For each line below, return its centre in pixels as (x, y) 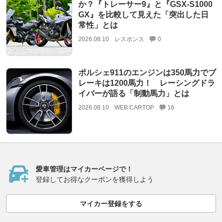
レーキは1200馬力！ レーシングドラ (146, 83)
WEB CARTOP (134, 107)
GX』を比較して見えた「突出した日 (143, 15)
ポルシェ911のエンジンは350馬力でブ (147, 72)
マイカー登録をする (111, 203)
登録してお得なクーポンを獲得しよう (95, 180)
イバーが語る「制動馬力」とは (134, 93)
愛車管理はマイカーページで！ (84, 169)
